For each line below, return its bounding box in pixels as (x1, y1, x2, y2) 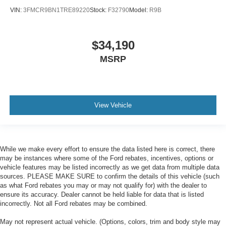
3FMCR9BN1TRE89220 (23, 7, 90, 14)
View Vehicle (94, 101, 132, 109)
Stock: (90, 7, 108, 14)
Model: (129, 7, 149, 14)
